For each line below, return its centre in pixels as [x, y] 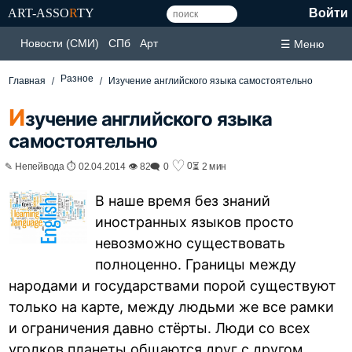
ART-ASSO [38, 13]
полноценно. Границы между [196, 264]
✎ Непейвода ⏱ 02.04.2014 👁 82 [78, 166]
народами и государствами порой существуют [173, 285]
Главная [27, 81]
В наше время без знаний [183, 200]
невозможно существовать [191, 243]
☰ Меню [302, 44]
